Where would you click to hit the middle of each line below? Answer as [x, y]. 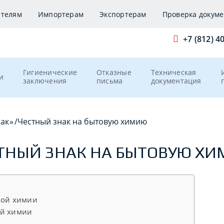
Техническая [173, 72]
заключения [45, 81]
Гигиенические [50, 72]
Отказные [114, 72]
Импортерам [61, 14]
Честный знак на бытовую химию [82, 121]
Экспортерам [123, 14]
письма [110, 81]
